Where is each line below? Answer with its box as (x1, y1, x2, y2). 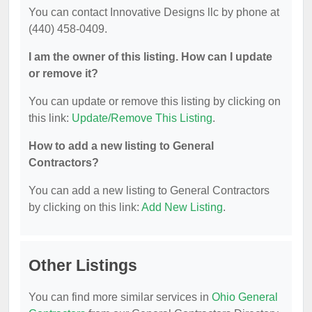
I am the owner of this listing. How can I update (29, 50, 272, 63)
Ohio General (212, 290, 278, 303)
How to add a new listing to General (29, 139, 214, 152)
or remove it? (29, 67, 98, 79)
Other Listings (29, 256, 137, 274)
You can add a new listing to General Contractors (29, 184, 270, 196)
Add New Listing (141, 201, 223, 213)
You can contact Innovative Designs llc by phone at (29, 6, 279, 18)
